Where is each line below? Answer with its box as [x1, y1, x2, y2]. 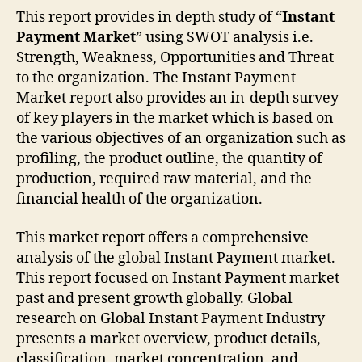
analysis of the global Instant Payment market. [16, 248, 335, 267]
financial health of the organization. [16, 190, 263, 209]
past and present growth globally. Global [16, 288, 293, 308]
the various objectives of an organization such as [16, 129, 346, 149]
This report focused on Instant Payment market [16, 268, 339, 288]
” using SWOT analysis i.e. [136, 28, 314, 48]
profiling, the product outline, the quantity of [16, 149, 322, 169]
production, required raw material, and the [16, 170, 312, 189]
